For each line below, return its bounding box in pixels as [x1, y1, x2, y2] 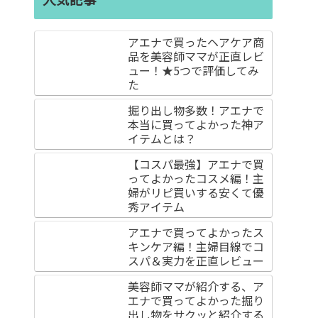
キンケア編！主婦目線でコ [128, 238, 264, 256]
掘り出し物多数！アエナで [128, 102, 264, 119]
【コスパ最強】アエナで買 [128, 155, 264, 173]
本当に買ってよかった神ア [128, 116, 264, 133]
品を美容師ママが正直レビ [128, 48, 264, 65]
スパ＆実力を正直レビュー [128, 252, 264, 270]
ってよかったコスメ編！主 [128, 170, 264, 187]
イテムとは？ [128, 130, 196, 148]
